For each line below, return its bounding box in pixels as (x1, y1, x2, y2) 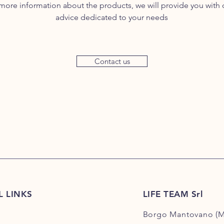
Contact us (94, 56, 130, 66)
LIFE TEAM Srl (142, 188, 203, 199)
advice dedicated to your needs (55, 12, 168, 22)
